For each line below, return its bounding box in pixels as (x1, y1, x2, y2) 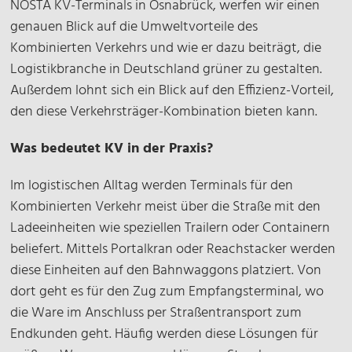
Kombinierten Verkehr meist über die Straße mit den (10, 196, 321, 218)
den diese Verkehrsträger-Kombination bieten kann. (10, 101, 318, 123)
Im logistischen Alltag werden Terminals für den (10, 174, 294, 197)
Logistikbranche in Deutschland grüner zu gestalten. (10, 58, 323, 81)
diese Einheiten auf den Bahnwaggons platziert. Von (10, 259, 322, 282)
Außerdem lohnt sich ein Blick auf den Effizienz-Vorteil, (10, 79, 335, 102)
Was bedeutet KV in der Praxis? (10, 137, 214, 160)
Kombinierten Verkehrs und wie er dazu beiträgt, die (10, 37, 322, 60)
